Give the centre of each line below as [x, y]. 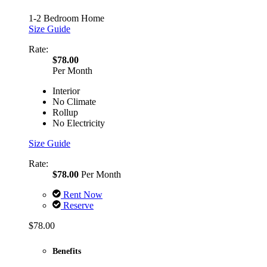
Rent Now [82, 195]
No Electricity [79, 123]
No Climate [74, 102]
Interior [66, 91]
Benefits [67, 251]
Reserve [77, 206]
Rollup [65, 113]
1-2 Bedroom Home [66, 18]
